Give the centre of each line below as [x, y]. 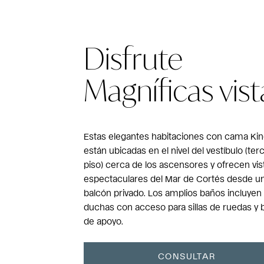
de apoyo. [103, 221]
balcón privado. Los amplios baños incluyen [173, 192]
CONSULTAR [187, 255]
